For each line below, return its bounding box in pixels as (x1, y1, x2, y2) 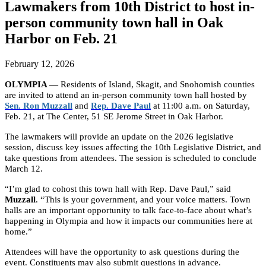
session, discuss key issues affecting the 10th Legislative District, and (5, 141, 261, 152)
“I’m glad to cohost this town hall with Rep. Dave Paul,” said (5, 183, 231, 194)
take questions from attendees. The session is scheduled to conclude (5, 152, 256, 163)
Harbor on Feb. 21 (5, 31, 118, 47)
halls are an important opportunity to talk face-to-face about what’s (5, 204, 252, 215)
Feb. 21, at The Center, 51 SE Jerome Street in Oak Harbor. (5, 110, 223, 121)
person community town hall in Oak (5, 15, 223, 31)
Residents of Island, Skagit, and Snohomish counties (58, 78, 255, 89)
